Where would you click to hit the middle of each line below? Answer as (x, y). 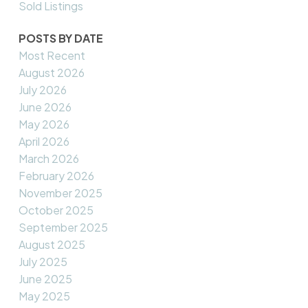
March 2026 (48, 159)
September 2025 (63, 228)
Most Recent (52, 56)
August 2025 (52, 245)
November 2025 (60, 193)
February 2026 (56, 176)
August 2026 (51, 73)
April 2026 (44, 142)
